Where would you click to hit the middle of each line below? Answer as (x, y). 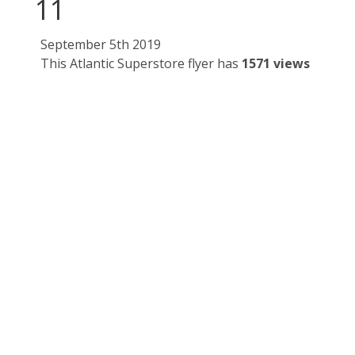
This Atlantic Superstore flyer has (141, 64)
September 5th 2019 (101, 45)
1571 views (276, 64)
